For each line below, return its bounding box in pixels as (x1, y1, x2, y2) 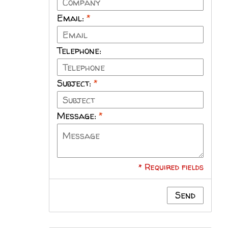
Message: (57, 109, 99, 123)
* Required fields (138, 161, 204, 173)
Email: (57, 12, 87, 25)
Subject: (57, 77, 94, 90)
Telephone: (57, 44, 101, 58)
